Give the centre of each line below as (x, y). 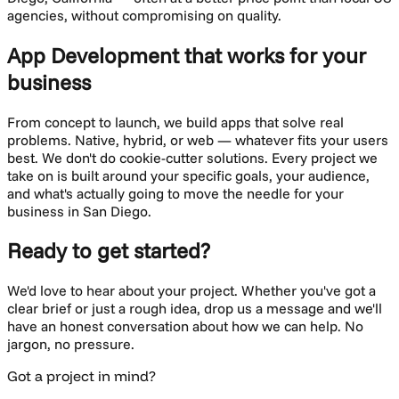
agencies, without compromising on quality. (144, 15)
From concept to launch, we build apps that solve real (175, 122)
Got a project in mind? (81, 376)
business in (45, 211)
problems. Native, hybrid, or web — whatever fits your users (198, 139)
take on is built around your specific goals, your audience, (188, 175)
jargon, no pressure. (71, 344)
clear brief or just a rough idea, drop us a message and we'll (195, 309)
